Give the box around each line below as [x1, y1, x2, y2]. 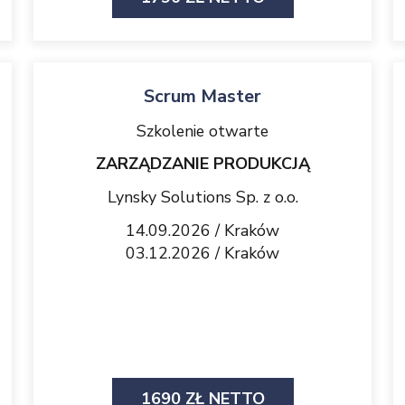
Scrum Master [144, 84, 261, 108]
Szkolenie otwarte [137, 120, 268, 142]
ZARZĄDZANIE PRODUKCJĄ [95, 153, 310, 174]
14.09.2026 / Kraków [126, 220, 279, 241]
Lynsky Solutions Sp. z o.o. [107, 186, 298, 208]
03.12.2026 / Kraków [126, 242, 279, 264]
